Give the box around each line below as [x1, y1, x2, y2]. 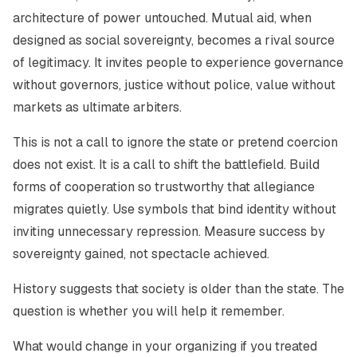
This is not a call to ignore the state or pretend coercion [13, 134, 338, 151]
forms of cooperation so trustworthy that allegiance [13, 178, 315, 195]
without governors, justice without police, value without [13, 76, 335, 93]
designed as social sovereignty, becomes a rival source [13, 32, 335, 49]
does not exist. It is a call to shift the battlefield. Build [13, 156, 320, 173]
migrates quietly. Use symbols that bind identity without [13, 201, 336, 218]
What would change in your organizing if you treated [13, 338, 317, 355]
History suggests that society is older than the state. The [13, 280, 344, 297]
